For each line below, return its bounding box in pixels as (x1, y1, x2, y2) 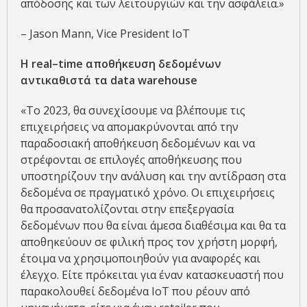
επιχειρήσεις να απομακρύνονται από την (21, 119, 238, 134)
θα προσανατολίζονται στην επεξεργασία (21, 201, 234, 217)
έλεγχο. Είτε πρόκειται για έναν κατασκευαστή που (21, 267, 284, 282)
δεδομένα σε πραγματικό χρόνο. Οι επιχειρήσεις (21, 184, 275, 200)
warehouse (138, 72, 197, 88)
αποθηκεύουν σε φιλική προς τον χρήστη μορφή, (21, 234, 278, 249)
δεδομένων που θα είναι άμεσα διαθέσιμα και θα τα (21, 217, 286, 233)
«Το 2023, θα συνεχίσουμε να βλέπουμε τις (21, 102, 245, 118)
